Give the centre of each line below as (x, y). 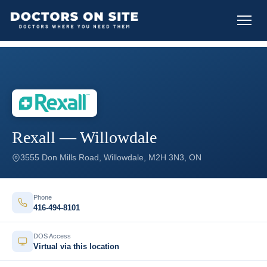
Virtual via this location (76, 246)
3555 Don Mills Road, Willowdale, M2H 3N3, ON (111, 157)
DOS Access (52, 236)
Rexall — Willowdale (84, 137)
